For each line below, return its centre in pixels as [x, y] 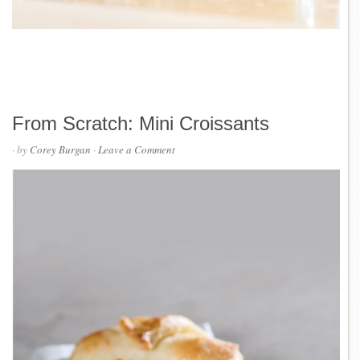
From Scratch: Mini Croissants [141, 124]
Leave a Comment [137, 150]
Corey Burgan [60, 150]
